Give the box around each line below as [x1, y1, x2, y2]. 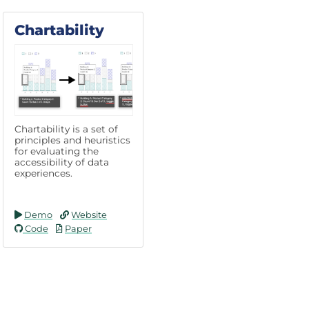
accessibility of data [14, 156, 109, 168]
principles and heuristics [14, 134, 130, 146]
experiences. [14, 167, 72, 179]
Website [69, 209, 107, 220]
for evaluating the [14, 145, 99, 157]
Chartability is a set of [14, 123, 118, 134]
